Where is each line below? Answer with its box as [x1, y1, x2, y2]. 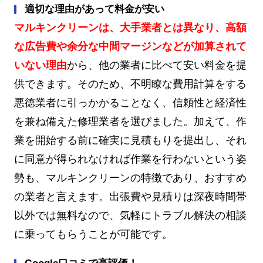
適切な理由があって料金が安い [24, 3, 164, 15]
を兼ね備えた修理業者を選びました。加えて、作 [14, 116, 247, 128]
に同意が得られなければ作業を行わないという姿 [14, 153, 247, 166]
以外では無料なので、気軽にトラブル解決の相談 [14, 210, 247, 222]
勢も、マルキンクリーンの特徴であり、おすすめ [14, 172, 247, 184]
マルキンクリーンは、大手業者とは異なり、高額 [14, 22, 247, 34]
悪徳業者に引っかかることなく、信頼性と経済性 [14, 97, 247, 109]
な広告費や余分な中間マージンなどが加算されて [14, 41, 247, 53]
